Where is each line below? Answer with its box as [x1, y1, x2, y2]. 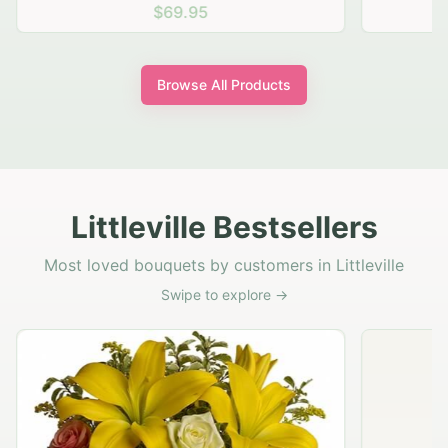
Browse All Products [157, 76, 291, 94]
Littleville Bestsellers [70, 209, 378, 246]
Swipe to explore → [160, 286, 288, 304]
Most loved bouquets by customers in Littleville [44, 255, 404, 276]
